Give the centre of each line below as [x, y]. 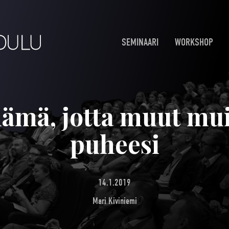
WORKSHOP [194, 42]
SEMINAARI [140, 42]
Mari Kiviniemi [114, 201]
